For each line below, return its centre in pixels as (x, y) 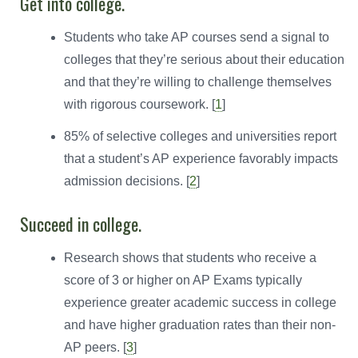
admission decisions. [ (127, 181)
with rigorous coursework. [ (139, 104)
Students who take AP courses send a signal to (197, 37)
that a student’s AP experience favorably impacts (201, 158)
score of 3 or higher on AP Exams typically (183, 280)
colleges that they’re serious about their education (204, 59)
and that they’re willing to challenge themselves (198, 82)
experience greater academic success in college (200, 302)
